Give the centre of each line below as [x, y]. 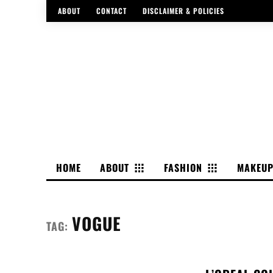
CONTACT [112, 11]
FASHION [183, 167]
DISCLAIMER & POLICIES [183, 11]
